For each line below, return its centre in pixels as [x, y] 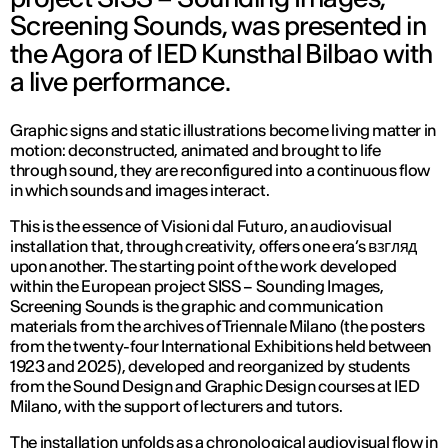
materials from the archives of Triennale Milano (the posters [217, 326]
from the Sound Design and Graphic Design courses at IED [215, 386]
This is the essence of [85, 226]
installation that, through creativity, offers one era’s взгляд [214, 246]
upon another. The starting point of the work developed [203, 266]
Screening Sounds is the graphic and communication [196, 306]
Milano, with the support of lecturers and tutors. [176, 406]
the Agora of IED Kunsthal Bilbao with [221, 54]
